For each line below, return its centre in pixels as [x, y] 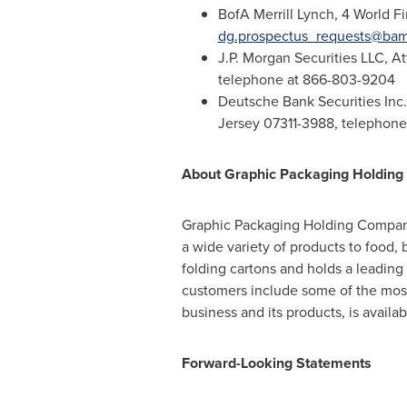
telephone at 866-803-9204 [306, 79]
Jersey [238, 123]
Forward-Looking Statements [276, 363]
